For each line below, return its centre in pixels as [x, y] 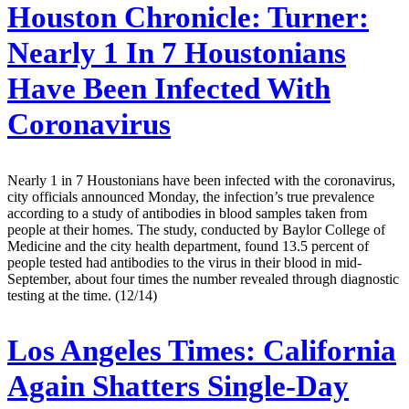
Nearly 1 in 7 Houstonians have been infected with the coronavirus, [201, 180]
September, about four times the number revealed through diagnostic [203, 278]
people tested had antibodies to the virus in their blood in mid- [184, 262]
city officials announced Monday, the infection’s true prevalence [191, 196]
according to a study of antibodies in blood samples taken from [187, 213]
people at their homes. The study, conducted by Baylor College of [196, 229]
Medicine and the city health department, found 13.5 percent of [188, 246]
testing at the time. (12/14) [82, 295]
